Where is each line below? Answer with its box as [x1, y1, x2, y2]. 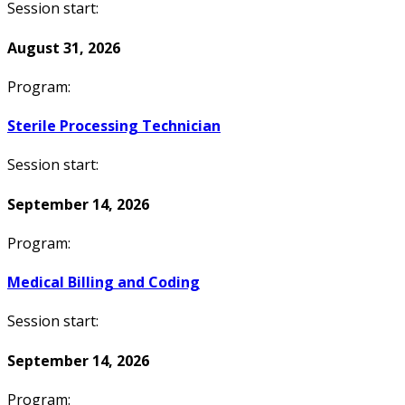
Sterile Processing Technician [7, 116, 221, 137]
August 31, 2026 [7, 37, 120, 58]
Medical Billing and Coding [7, 272, 200, 293]
